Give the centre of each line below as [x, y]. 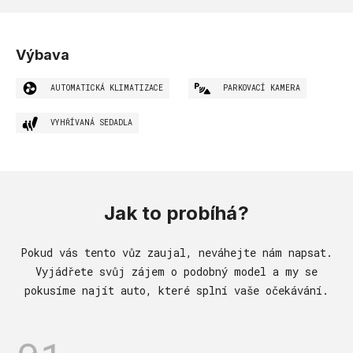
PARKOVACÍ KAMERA [262, 88]
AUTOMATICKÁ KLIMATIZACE [107, 88]
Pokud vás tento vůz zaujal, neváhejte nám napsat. [176, 253]
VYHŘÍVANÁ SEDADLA [91, 123]
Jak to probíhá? [176, 213]
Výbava [43, 55]
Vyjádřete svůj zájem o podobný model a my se [176, 271]
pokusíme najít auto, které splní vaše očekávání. [176, 290]
